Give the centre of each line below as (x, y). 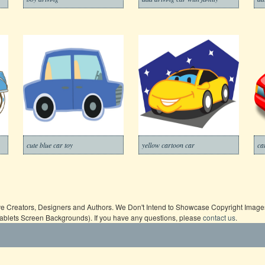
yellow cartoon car (168, 145)
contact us (219, 217)
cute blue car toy (50, 145)
